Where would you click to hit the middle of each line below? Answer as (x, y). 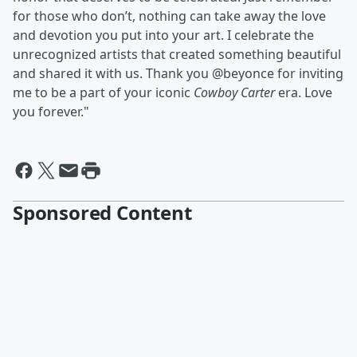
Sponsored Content (102, 213)
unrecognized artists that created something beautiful (177, 55)
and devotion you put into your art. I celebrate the (163, 35)
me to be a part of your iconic (103, 93)
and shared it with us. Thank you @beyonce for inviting (178, 74)
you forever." (51, 112)
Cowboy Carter (234, 93)
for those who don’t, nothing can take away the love (169, 16)
